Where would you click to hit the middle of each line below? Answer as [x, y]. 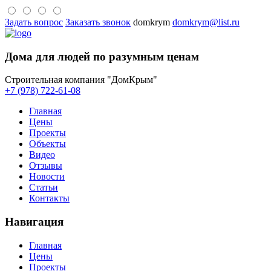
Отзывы [46, 166]
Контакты [49, 198]
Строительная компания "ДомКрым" [81, 80]
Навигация [34, 222]
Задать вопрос [34, 22]
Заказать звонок [98, 22]
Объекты [47, 144]
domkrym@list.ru [206, 22]
